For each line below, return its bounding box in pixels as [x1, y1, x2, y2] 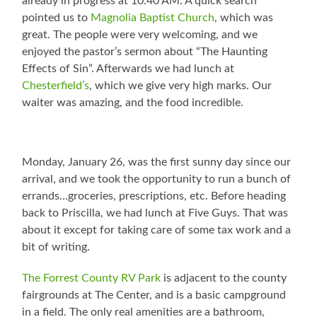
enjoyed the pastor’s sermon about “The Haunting [22, 46, 268, 58]
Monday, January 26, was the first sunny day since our [22, 156, 292, 168]
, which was [214, 12, 274, 24]
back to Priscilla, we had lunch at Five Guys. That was [22, 207, 289, 219]
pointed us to [22, 12, 91, 24]
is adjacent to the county [161, 272, 287, 284]
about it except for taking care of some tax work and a [22, 224, 292, 236]
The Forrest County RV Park [22, 272, 161, 284]
